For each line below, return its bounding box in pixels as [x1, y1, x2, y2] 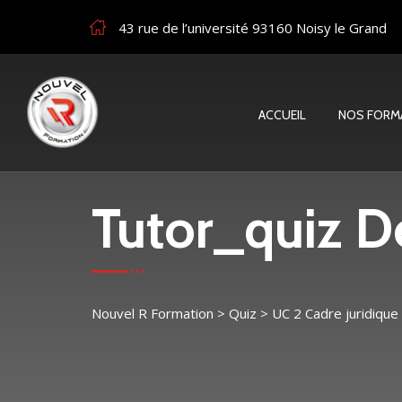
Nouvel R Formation [92, 304, 214, 322]
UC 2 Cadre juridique [272, 304, 398, 322]
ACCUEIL [258, 107, 306, 123]
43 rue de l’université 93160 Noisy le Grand [118, 18, 387, 37]
